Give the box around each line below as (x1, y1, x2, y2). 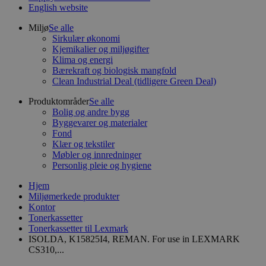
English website (28, 2, 88, 12)
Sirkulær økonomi (52, 33, 120, 43)
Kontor (28, 202, 55, 212)
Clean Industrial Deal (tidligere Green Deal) (52, 76, 216, 86)
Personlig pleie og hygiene (52, 160, 151, 170)
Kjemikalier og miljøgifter (52, 44, 149, 54)
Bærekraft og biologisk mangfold (52, 65, 176, 75)
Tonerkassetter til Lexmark (28, 223, 128, 233)
